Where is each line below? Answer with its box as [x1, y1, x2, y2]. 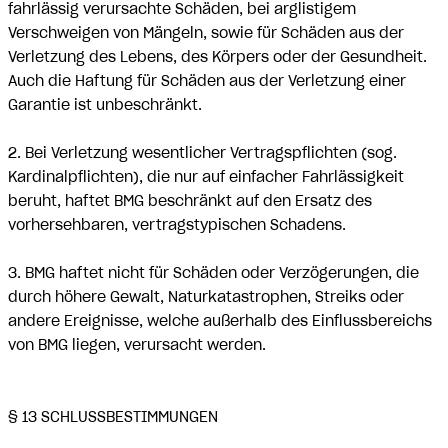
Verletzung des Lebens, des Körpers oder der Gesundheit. [8, 48, 427, 66]
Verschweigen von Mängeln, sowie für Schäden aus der [8, 24, 404, 42]
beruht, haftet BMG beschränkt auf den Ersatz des [8, 192, 372, 210]
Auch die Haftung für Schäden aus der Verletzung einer [8, 72, 406, 90]
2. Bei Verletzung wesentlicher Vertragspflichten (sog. [8, 144, 397, 162]
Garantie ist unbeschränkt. [8, 96, 202, 114]
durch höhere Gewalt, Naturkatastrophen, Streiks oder [8, 288, 404, 306]
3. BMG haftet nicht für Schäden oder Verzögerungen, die [8, 264, 419, 282]
